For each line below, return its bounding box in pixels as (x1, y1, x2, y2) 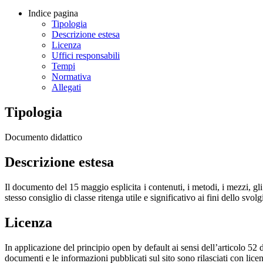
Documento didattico (5, 131, 82, 142)
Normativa (52, 72, 91, 82)
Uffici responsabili (52, 50, 120, 61)
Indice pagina (28, 8, 78, 19)
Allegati (52, 82, 81, 93)
